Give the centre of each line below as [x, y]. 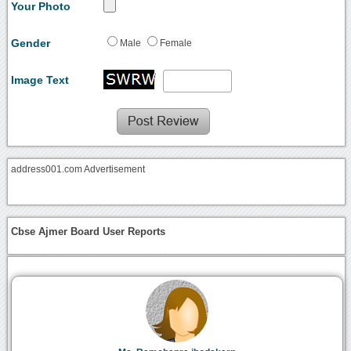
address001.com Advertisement [78, 169]
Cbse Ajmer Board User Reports [89, 232]
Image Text [40, 80]
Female [176, 43]
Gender [31, 43]
